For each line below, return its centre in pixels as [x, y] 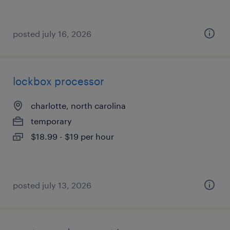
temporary [51, 121]
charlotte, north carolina [78, 106]
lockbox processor [59, 81]
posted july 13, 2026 [52, 185]
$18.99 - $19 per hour [72, 136]
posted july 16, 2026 [52, 34]
